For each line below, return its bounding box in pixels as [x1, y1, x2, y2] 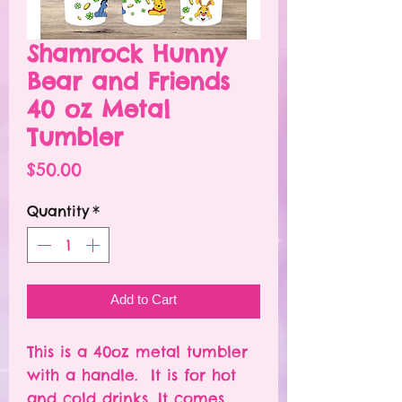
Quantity [27, 202, 89, 221]
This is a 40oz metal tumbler [27, 342, 248, 363]
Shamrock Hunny [27, 39, 227, 69]
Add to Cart [110, 294, 177, 310]
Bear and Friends [27, 66, 230, 97]
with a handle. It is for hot [27, 365, 236, 386]
